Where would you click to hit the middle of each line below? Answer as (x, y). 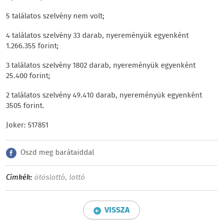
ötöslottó (50, 177)
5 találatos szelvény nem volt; (55, 16)
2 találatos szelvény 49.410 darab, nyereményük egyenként (104, 95)
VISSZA (117, 210)
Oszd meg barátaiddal (57, 153)
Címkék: (19, 177)
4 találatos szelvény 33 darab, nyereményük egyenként (97, 36)
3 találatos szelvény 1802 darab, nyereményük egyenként (101, 65)
